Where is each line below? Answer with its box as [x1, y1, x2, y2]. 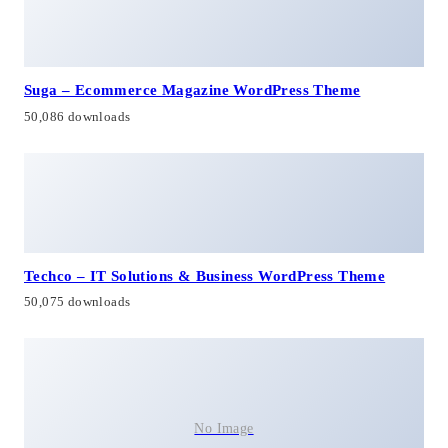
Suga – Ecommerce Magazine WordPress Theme [24, 81, 361, 99]
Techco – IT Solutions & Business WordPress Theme [24, 266, 386, 284]
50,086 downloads [24, 109, 131, 124]
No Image [194, 419, 254, 436]
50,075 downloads [24, 295, 131, 310]
